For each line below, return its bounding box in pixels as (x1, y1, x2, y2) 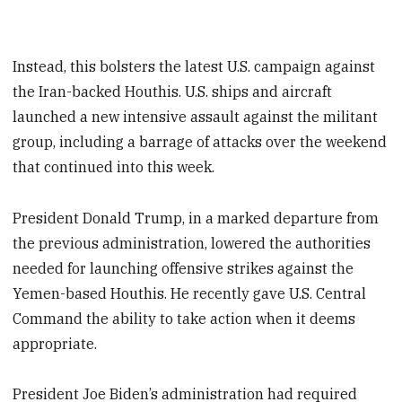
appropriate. (13, 334, 98, 353)
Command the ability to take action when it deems (13, 309, 356, 328)
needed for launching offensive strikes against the (13, 258, 354, 277)
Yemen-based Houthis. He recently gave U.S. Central (13, 284, 367, 302)
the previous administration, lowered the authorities (13, 233, 371, 252)
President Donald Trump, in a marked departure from (13, 208, 380, 227)
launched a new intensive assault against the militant (13, 107, 379, 126)
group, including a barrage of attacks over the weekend (13, 132, 388, 151)
